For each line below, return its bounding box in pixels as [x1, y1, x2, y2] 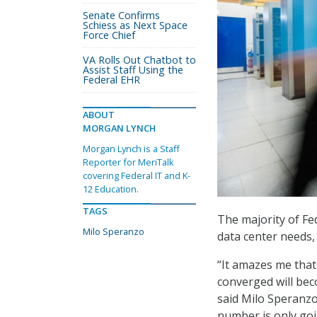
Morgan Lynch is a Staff [83, 142, 180, 155]
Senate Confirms [83, 8, 160, 22]
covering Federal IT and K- [83, 169, 190, 182]
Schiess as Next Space [83, 18, 188, 32]
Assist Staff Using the [83, 63, 183, 76]
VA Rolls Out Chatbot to [83, 53, 196, 67]
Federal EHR [83, 73, 140, 86]
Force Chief [83, 28, 135, 42]
